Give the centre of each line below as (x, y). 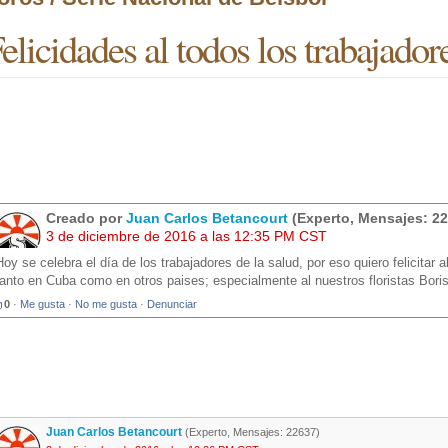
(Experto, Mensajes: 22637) (251, 432)
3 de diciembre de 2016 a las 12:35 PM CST (186, 236)
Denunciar (172, 304)
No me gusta (106, 304)
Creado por (86, 218)
